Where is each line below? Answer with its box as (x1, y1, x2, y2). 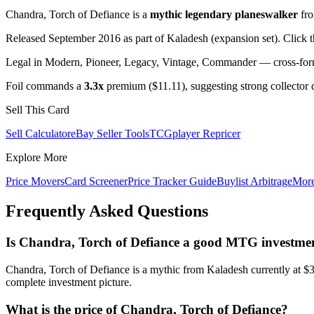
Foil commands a (6, 80, 84, 93)
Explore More (6, 151, 67, 164)
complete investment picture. (6, 275, 132, 288)
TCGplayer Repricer (149, 128, 240, 140)
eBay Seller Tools (71, 128, 149, 140)
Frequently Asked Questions (6, 202, 208, 221)
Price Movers (6, 175, 64, 188)
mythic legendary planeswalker (150, 8, 298, 21)
